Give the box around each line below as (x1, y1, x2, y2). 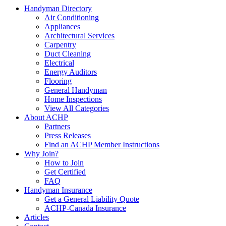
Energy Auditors (44, 68, 97, 77)
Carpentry (44, 40, 76, 49)
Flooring (44, 77, 72, 86)
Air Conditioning (44, 13, 99, 22)
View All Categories (44, 104, 109, 113)
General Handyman (44, 86, 107, 95)
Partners (44, 122, 70, 131)
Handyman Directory (24, 4, 92, 13)
